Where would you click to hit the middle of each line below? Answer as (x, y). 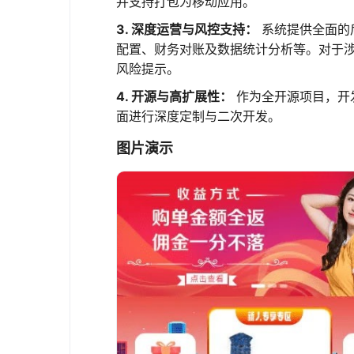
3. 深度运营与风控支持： (187, 29)
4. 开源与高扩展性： (174, 96)
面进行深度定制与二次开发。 (198, 116)
